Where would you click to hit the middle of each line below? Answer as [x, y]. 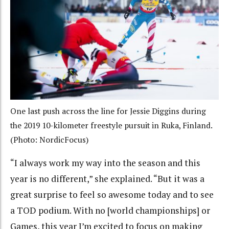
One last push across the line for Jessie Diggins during [108, 111]
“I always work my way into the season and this [105, 163]
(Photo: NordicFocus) [49, 140]
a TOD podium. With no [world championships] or [110, 211]
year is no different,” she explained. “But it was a [107, 179]
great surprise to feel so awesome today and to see [112, 195]
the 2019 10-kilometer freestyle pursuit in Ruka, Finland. [111, 125]
